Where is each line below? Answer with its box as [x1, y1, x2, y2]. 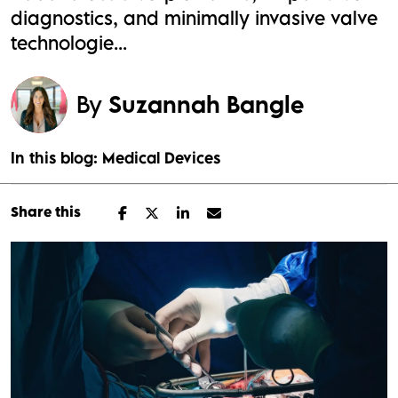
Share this [11, 203, 81, 220]
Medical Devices [102, 148, 220, 168]
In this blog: [11, 148, 98, 168]
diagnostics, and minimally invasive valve [11, 6, 378, 30]
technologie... [11, 31, 127, 55]
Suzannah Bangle [108, 89, 304, 118]
